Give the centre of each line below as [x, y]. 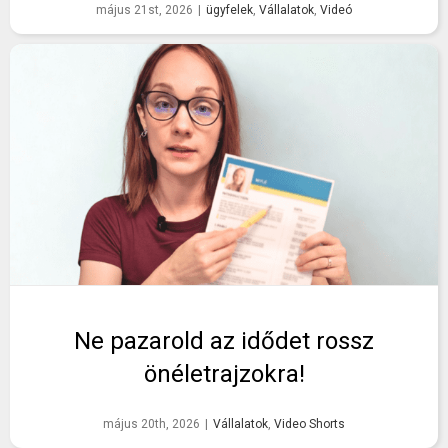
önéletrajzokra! [224, 374]
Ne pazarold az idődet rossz [224, 341]
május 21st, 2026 [144, 10]
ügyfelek [229, 10]
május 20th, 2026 [151, 424]
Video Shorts [309, 424]
